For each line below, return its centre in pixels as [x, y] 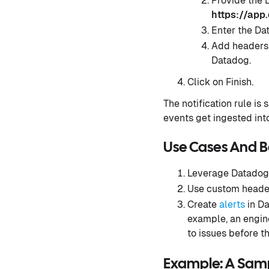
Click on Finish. [220, 82]
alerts [232, 205]
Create [203, 205]
